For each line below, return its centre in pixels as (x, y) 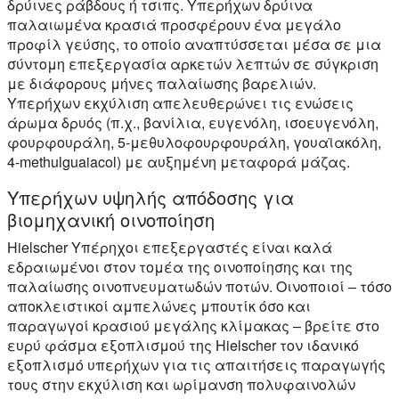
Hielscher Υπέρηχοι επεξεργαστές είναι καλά (170, 247)
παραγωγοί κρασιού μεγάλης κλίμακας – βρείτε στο (193, 325)
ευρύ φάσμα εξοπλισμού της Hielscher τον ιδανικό (183, 345)
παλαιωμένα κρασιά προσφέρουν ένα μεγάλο (174, 24)
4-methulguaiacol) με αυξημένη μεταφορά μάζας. (179, 161)
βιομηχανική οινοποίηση (111, 219)
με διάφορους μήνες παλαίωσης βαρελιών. (162, 83)
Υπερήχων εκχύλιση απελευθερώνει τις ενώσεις (180, 102)
